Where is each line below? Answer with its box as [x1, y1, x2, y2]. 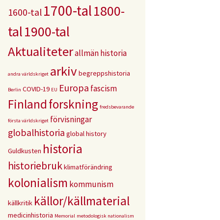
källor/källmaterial [34, 193, 130, 209]
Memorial [55, 213, 75, 219]
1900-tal [24, 23, 70, 40]
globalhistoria [8, 127, 65, 138]
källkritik [8, 198, 32, 207]
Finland [8, 96, 47, 112]
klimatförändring [64, 163, 112, 171]
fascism [90, 83, 117, 94]
